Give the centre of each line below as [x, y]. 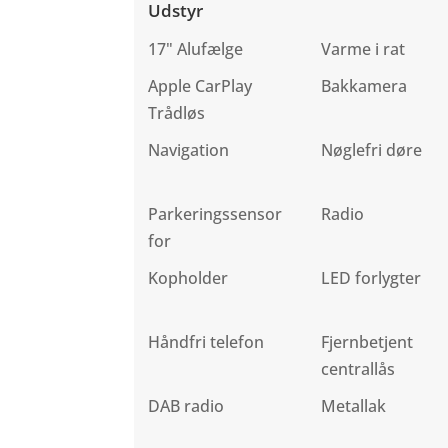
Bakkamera [363, 86]
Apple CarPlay [200, 86]
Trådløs [177, 113]
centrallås [357, 369]
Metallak [353, 406]
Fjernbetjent [366, 342]
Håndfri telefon [206, 342]
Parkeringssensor [215, 214]
